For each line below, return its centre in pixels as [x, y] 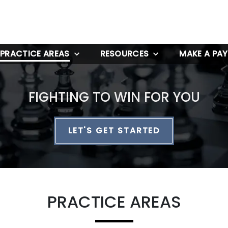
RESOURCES [124, 54]
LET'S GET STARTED [114, 131]
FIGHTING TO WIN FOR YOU [114, 97]
